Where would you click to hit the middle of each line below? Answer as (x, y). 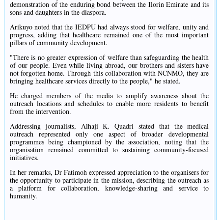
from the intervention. (41, 111)
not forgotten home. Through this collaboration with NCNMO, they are (110, 73)
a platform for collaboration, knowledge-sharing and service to (110, 188)
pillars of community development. (59, 43)
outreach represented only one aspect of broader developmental (110, 134)
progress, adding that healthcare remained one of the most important (110, 35)
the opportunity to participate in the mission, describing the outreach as (110, 180)
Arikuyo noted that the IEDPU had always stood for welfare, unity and (110, 27)
